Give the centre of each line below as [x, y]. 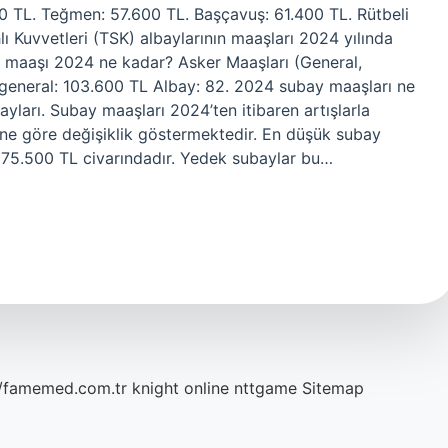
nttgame [265, 388]
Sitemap [333, 388]
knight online [180, 388]
